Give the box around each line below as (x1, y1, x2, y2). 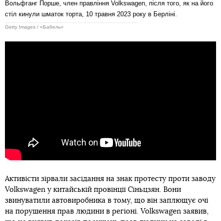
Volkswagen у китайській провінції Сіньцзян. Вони (5, 186, 181, 194)
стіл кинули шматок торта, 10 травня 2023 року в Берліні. (5, 10, 177, 18)
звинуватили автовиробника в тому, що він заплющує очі (5, 197, 208, 205)
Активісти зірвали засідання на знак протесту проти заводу (5, 175, 216, 183)
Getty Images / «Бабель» (5, 24, 64, 30)
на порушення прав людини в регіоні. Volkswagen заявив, (5, 208, 209, 216)
